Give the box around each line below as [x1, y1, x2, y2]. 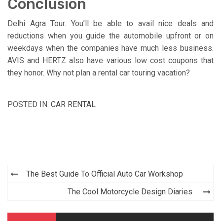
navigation [7, 180, 83, 198]
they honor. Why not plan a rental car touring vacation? [7, 68, 190, 77]
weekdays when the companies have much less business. [7, 43, 214, 53]
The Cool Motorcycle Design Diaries [68, 186, 192, 196]
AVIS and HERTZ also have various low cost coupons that [7, 55, 214, 65]
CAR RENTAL [51, 99, 96, 109]
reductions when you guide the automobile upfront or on [7, 31, 214, 40]
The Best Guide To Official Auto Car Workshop [26, 169, 183, 179]
